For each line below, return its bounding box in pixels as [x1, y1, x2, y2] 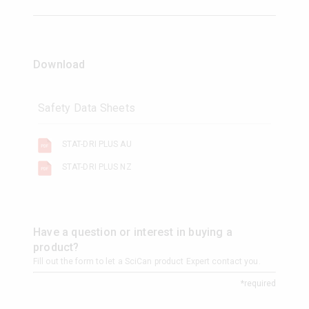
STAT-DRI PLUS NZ [61, 162, 132, 172]
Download [32, 58, 86, 72]
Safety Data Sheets [37, 101, 136, 115]
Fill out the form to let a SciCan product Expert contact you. [32, 257, 261, 267]
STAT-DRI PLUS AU [61, 139, 132, 150]
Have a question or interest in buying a [32, 226, 233, 239]
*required [241, 279, 277, 289]
